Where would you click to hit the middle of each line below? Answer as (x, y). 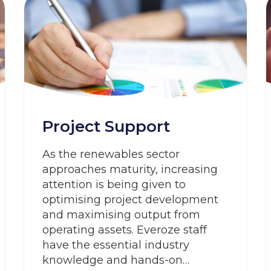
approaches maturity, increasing (130, 169)
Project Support (106, 126)
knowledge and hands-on (113, 260)
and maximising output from (121, 215)
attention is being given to (114, 184)
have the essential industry (116, 245)
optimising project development (130, 200)
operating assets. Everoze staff (125, 230)
